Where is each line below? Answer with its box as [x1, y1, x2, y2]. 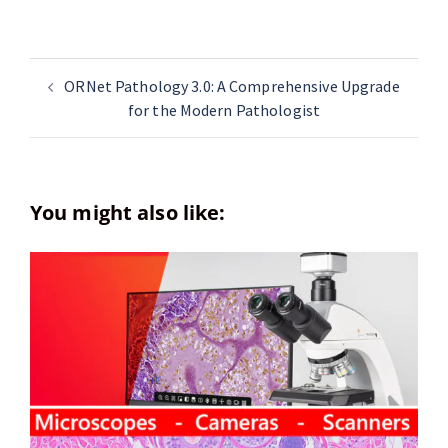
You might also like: [30, 199, 226, 226]
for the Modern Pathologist [127, 100, 321, 120]
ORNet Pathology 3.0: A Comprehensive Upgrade [64, 76, 400, 96]
